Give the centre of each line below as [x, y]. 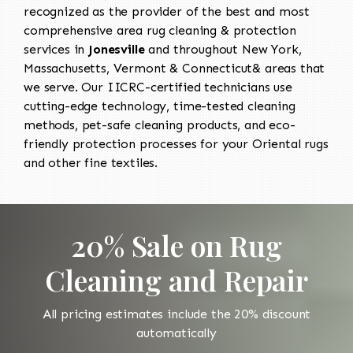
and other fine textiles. [91, 162]
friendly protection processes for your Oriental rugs [176, 143]
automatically [176, 333]
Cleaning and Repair [176, 279]
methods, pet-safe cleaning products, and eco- [160, 124]
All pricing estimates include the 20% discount [176, 314]
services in [56, 49]
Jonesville [117, 49]
